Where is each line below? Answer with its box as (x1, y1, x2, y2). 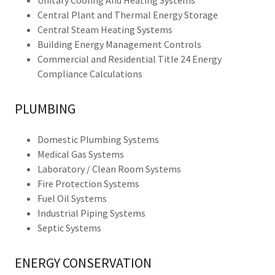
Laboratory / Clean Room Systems (37, 163, 185, 175)
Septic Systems (37, 222, 101, 234)
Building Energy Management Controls (37, 38, 205, 50)
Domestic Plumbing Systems (37, 133, 163, 145)
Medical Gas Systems (37, 148, 128, 160)
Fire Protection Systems (37, 177, 143, 190)
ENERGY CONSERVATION (15, 254, 152, 271)
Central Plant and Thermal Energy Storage (37, 9, 222, 21)
